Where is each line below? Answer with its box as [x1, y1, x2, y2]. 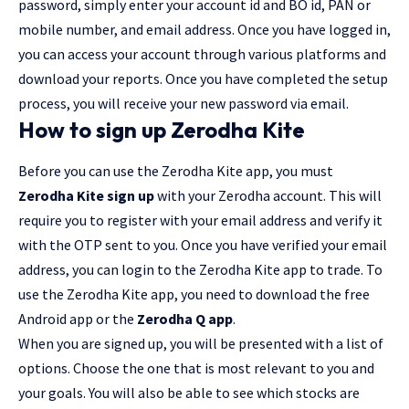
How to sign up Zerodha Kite [18, 116, 305, 144]
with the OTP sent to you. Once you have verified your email [18, 236, 387, 255]
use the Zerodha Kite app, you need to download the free [18, 285, 370, 304]
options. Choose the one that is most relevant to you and [18, 359, 374, 378]
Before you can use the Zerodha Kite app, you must [18, 162, 333, 181]
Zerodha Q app [137, 309, 233, 329]
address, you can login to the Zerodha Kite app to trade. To [18, 260, 383, 279]
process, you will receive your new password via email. [18, 94, 349, 113]
